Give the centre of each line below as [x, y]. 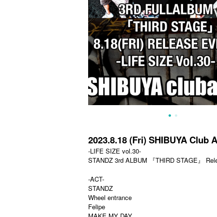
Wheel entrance [110, 197]
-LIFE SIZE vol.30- [115, 151]
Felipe [97, 207]
